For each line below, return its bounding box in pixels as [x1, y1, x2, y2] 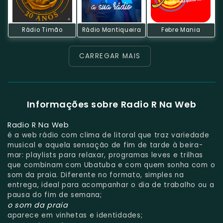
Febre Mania [161, 25, 201, 34]
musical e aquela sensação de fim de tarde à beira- [7, 140, 203, 150]
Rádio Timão [22, 25, 63, 34]
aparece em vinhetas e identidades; [7, 210, 143, 220]
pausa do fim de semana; [7, 190, 102, 200]
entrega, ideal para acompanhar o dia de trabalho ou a [7, 180, 215, 190]
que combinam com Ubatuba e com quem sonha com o [7, 160, 216, 170]
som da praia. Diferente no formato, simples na [7, 170, 184, 180]
